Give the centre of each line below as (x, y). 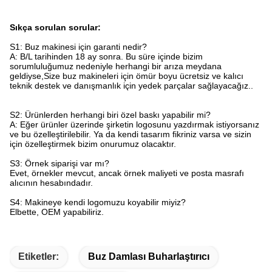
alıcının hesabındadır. (51, 183)
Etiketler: (39, 257)
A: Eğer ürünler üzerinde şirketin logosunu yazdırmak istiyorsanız (134, 125)
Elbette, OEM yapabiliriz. (57, 212)
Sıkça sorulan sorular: (55, 28)
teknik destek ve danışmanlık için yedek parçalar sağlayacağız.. (131, 86)
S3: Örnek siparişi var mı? (59, 164)
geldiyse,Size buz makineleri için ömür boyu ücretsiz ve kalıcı (127, 76)
